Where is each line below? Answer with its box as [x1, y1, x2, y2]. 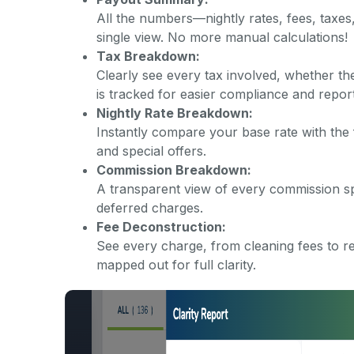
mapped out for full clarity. [96, 257, 256, 273]
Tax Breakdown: [96, 48, 200, 64]
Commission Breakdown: [96, 162, 251, 178]
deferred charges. [96, 200, 203, 216]
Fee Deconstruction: [96, 219, 226, 235]
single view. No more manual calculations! [96, 29, 348, 45]
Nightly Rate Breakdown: [96, 105, 253, 121]
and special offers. [96, 143, 206, 159]
